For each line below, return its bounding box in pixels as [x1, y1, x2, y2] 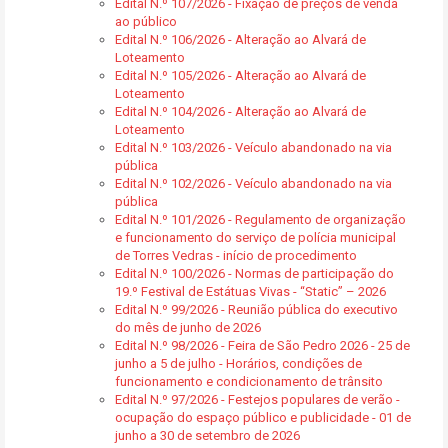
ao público [115, 14, 177, 29]
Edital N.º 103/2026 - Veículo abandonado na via [115, 140, 392, 155]
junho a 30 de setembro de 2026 [115, 428, 300, 443]
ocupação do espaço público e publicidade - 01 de [115, 410, 411, 425]
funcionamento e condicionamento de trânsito [115, 374, 383, 389]
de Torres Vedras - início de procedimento [115, 248, 357, 263]
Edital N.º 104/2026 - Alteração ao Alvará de [115, 104, 366, 119]
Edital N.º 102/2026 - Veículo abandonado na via [115, 176, 392, 191]
